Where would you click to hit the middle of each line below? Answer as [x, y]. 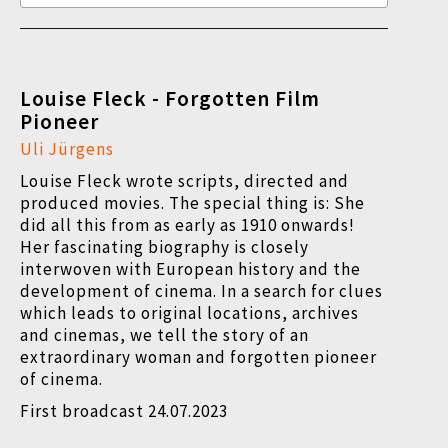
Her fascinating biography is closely [164, 247]
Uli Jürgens [67, 149]
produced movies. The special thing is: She [192, 203]
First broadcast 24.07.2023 [124, 411]
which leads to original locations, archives [189, 313]
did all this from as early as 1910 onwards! [187, 225]
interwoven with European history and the [190, 269]
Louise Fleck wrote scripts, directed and [184, 181]
